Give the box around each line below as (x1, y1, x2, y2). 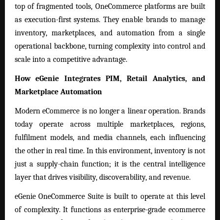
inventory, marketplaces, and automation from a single (15, 28, 205, 38)
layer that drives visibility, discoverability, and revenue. (15, 173, 191, 182)
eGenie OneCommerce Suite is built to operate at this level (15, 192, 205, 201)
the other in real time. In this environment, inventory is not (15, 146, 205, 156)
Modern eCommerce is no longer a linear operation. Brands (15, 107, 205, 116)
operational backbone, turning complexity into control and (15, 42, 205, 51)
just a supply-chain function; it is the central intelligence (15, 160, 205, 169)
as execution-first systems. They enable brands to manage (15, 15, 205, 25)
